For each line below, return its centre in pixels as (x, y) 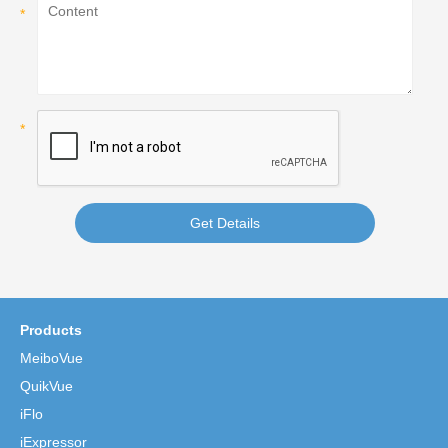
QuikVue (46, 386)
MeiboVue (51, 358)
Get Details (225, 223)
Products (51, 330)
